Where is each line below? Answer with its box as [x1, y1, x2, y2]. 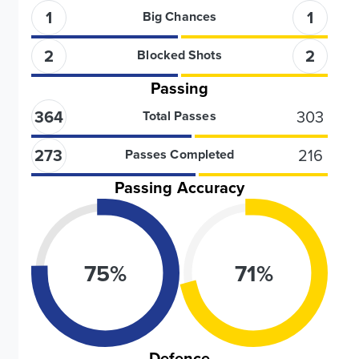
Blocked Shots [137, 46, 222, 64]
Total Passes [143, 107, 216, 125]
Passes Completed [124, 145, 235, 163]
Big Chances [142, 7, 217, 26]
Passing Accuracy [114, 175, 245, 199]
